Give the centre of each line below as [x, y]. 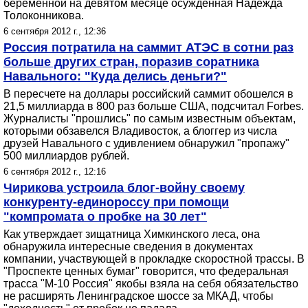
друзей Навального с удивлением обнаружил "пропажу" [146, 143]
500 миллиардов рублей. [66, 156]
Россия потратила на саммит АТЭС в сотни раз [148, 47]
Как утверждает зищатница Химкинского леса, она [132, 234]
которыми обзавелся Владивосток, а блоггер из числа [140, 131]
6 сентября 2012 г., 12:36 [55, 31]
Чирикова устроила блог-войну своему [124, 188]
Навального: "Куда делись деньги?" [115, 76]
